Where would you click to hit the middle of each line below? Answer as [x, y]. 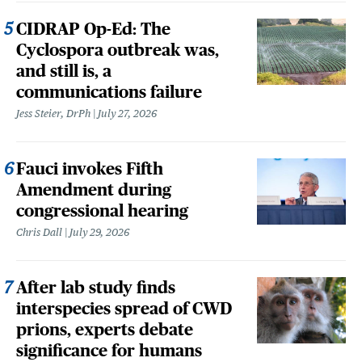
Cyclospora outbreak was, [118, 49]
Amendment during [94, 189]
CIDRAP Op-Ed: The [93, 28]
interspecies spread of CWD [124, 308]
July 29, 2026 [99, 232]
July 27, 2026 [127, 113]
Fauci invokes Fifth [90, 168]
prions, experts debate [105, 329]
